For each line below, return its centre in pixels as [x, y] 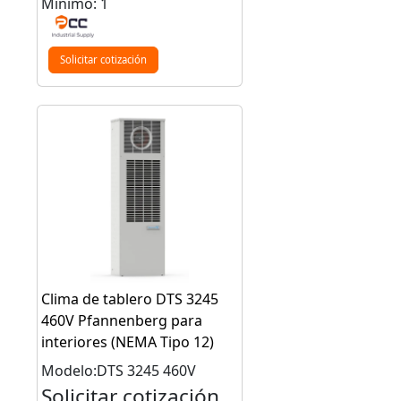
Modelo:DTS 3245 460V [119, 370]
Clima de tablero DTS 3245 [130, 299]
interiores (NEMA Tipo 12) [128, 341]
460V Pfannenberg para [122, 320]
